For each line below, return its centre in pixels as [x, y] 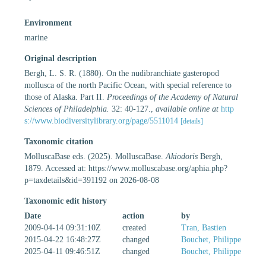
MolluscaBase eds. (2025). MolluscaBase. [95, 156]
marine [36, 37]
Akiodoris [182, 156]
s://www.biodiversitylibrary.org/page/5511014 [101, 121]
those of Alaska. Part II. [66, 97]
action [133, 216]
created [134, 227]
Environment [48, 23]
